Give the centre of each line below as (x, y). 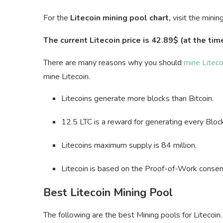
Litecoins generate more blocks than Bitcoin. (137, 98)
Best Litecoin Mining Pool (108, 192)
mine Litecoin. (67, 76)
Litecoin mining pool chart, (120, 18)
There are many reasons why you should (113, 62)
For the (57, 18)
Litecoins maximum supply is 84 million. (129, 145)
